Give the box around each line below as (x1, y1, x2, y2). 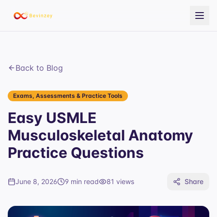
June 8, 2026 (15, 177, 57, 186)
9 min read (65, 177, 99, 186)
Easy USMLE (8, 109, 96, 126)
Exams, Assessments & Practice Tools (13, 92, 123, 99)
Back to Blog (15, 63, 63, 73)
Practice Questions (8, 144, 144, 161)
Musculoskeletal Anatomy (8, 126, 193, 144)
